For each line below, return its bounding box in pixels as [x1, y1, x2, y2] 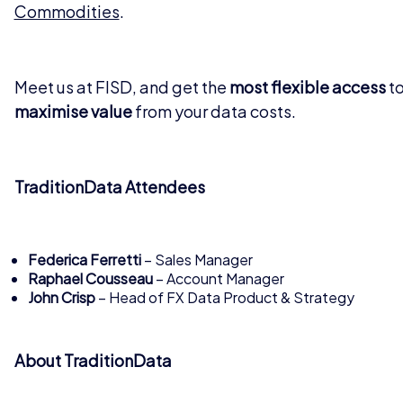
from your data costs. [131, 100, 296, 121]
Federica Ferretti [27, 249, 141, 269]
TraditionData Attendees [13, 175, 205, 197]
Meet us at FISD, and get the [13, 76, 229, 97]
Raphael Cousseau [27, 268, 156, 288]
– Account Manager [155, 268, 284, 288]
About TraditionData [13, 349, 172, 371]
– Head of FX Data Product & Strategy [94, 287, 354, 307]
